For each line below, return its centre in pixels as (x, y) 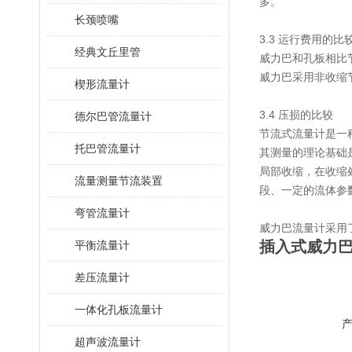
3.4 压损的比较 (296, 115)
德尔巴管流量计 (113, 116)
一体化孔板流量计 (119, 310)
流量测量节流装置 (119, 181)
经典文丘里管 (108, 52)
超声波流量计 (108, 342)
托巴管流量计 (108, 148)
